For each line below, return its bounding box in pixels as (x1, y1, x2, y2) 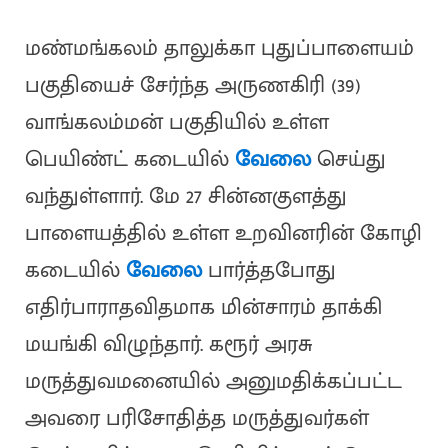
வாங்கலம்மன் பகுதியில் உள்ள (24, 104, 329, 142)
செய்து (310, 141, 386, 179)
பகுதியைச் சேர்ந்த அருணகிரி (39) (24, 67, 361, 105)
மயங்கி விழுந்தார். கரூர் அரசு (24, 326, 312, 364)
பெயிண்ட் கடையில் (24, 141, 235, 179)
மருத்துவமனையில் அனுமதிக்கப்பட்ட (24, 363, 402, 401)
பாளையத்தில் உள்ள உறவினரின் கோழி (24, 215, 422, 253)
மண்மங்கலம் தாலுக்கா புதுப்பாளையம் (24, 30, 414, 68)
